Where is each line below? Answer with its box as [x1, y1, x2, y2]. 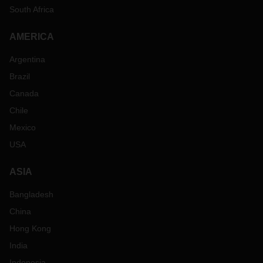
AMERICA [9, 32, 54, 42]
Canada [9, 89, 39, 98]
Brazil [9, 72, 30, 81]
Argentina [9, 55, 45, 64]
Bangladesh [9, 190, 53, 199]
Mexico [9, 123, 36, 132]
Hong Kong [9, 224, 51, 233]
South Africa [9, 5, 54, 14]
